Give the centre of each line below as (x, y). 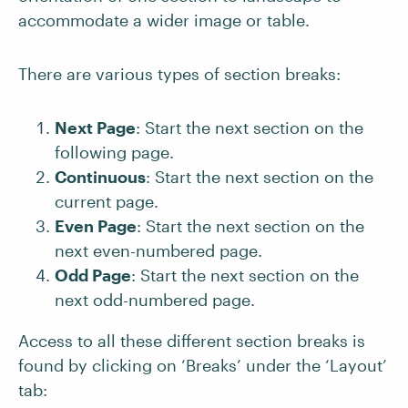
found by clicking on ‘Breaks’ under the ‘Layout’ (203, 365)
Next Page (95, 127)
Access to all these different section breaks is (192, 341)
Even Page (96, 226)
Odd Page (93, 275)
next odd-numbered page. (155, 300)
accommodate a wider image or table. (164, 20)
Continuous (100, 177)
